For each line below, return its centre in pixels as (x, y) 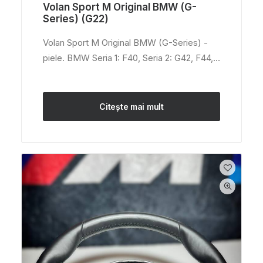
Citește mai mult (131, 107)
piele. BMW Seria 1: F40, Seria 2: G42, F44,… (131, 58)
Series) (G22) (76, 19)
